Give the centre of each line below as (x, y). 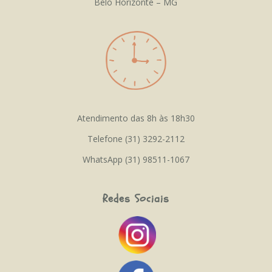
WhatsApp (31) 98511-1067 (136, 159)
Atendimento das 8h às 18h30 (136, 118)
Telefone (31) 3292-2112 (136, 138)
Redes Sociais (136, 199)
